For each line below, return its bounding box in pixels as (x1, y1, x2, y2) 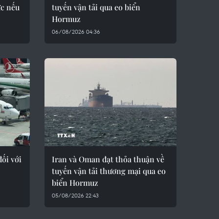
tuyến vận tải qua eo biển (52, 2, 140, 12)
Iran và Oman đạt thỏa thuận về (52, 154, 164, 164)
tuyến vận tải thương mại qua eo (52, 166, 166, 176)
